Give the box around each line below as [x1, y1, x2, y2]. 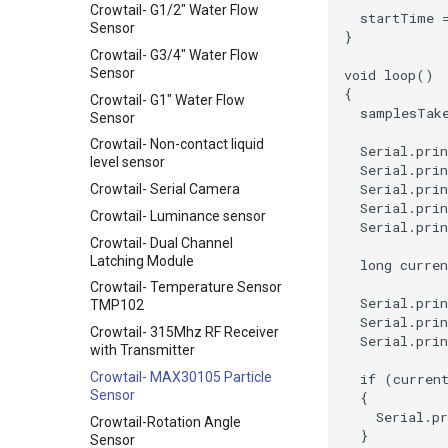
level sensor [90, 154, 165, 171]
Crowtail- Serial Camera [90, 181, 240, 197]
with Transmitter [90, 342, 195, 358]
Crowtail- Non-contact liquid [90, 136, 264, 153]
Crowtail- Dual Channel [90, 234, 233, 251]
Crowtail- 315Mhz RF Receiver [90, 324, 279, 340]
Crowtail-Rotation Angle [90, 413, 241, 430]
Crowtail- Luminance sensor [90, 207, 266, 224]
